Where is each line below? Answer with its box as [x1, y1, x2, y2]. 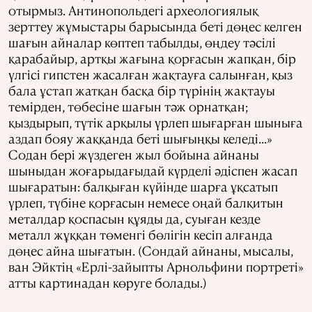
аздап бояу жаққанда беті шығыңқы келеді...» [8, 130, 272, 146]
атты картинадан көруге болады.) [8, 274, 207, 290]
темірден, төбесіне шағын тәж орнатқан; [8, 97, 248, 114]
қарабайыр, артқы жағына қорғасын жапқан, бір [8, 49, 296, 66]
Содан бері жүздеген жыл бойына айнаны [8, 146, 259, 162]
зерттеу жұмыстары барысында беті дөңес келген [8, 17, 302, 34]
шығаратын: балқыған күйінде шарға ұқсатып [8, 178, 278, 194]
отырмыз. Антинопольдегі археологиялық [8, 1, 258, 18]
